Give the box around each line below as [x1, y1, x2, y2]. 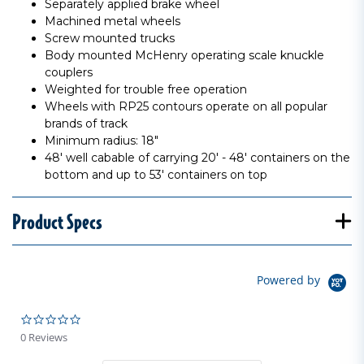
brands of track [45, 116, 128, 131]
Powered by [257, 272, 323, 288]
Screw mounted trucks [45, 31, 175, 45]
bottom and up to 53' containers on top [45, 167, 267, 182]
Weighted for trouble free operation [45, 82, 247, 97]
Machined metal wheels [45, 14, 180, 28]
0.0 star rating [80, 312, 157, 327]
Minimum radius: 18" [45, 133, 158, 148]
